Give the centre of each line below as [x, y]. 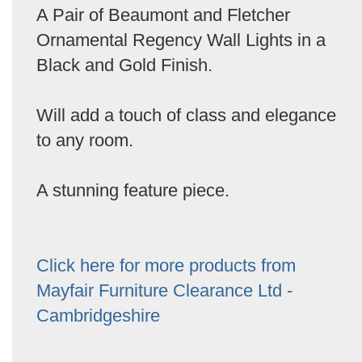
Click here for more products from [166, 265]
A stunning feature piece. [133, 190]
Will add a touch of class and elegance [186, 115]
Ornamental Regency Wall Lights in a [181, 40]
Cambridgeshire [98, 316]
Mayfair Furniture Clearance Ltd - [164, 290]
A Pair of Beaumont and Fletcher [163, 15]
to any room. [85, 140]
